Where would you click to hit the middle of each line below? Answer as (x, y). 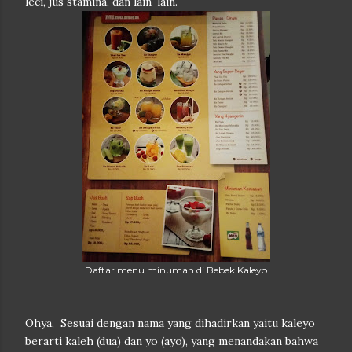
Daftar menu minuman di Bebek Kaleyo (176, 270)
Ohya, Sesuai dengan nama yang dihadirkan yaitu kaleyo (170, 323)
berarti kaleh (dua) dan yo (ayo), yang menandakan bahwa (172, 341)
